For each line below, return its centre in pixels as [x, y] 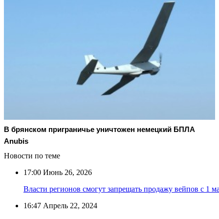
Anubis [16, 141]
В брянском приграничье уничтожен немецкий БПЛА [99, 129]
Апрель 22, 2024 [69, 205]
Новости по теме [32, 155]
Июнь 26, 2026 [66, 172]
